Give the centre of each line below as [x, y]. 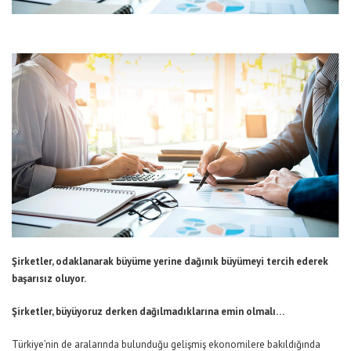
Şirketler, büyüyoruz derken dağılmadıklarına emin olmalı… [148, 312]
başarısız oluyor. [49, 279]
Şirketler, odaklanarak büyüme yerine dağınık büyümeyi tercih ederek [170, 262]
